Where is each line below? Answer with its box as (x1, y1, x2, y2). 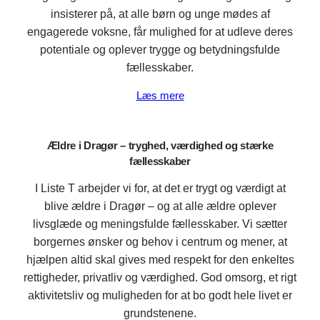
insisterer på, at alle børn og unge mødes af (50, 7, 270, 20)
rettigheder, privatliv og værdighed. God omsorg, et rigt (24, 271, 296, 284)
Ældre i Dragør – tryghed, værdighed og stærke (46, 139, 274, 151)
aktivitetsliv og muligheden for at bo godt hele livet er (28, 289, 292, 302)
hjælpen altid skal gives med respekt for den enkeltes (26, 254, 294, 266)
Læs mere (136, 89, 184, 101)
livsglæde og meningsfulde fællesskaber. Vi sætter (33, 218, 287, 231)
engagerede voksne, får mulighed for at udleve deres (27, 25, 293, 38)
